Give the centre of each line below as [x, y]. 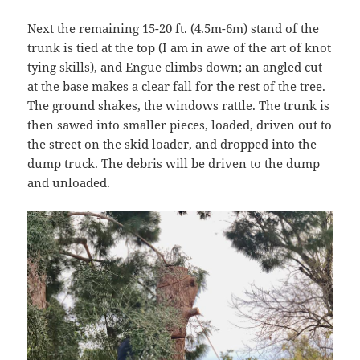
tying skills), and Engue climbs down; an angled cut [175, 66]
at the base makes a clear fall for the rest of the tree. [177, 86]
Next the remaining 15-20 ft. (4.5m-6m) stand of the [174, 28]
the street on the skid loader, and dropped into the [172, 143]
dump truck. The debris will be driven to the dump [174, 163]
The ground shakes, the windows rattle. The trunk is [179, 105]
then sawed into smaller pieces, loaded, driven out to [180, 124]
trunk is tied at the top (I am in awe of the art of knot [180, 47]
